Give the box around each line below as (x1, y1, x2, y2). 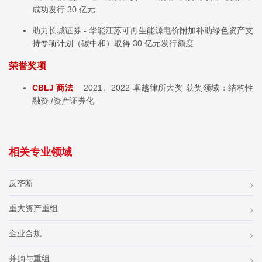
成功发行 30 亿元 (32, 4, 95, 14)
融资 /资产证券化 (32, 96, 94, 106)
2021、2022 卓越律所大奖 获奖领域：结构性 (75, 83, 254, 93)
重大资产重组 (9, 204, 58, 213)
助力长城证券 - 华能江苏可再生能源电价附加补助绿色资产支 (32, 25, 253, 35)
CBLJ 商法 (32, 83, 76, 93)
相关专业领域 (9, 146, 72, 158)
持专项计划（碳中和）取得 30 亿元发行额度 (32, 38, 194, 48)
